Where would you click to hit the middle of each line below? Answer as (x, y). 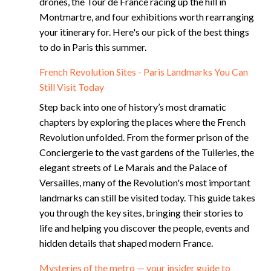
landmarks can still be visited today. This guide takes (147, 198)
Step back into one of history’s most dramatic (133, 107)
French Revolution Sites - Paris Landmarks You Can (144, 72)
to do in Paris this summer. (93, 47)
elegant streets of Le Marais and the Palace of (133, 167)
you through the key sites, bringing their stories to (141, 213)
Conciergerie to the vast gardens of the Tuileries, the (147, 152)
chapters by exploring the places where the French (142, 122)
